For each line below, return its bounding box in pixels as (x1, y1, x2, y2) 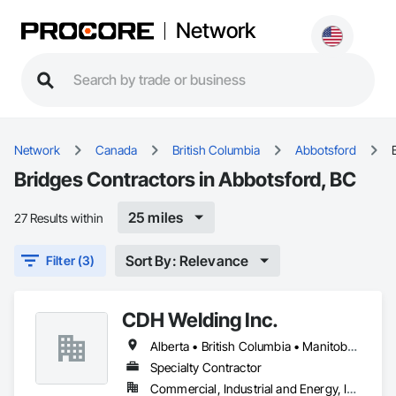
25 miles (128, 208, 184, 226)
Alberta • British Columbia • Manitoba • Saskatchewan (347, 339, 358, 354)
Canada (95, 142, 137, 157)
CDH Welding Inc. (122, 308, 278, 331)
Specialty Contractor (150, 360, 262, 375)
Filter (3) (46, 253, 95, 268)
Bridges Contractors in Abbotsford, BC (14, 167, 356, 191)
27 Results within (14, 209, 103, 225)
